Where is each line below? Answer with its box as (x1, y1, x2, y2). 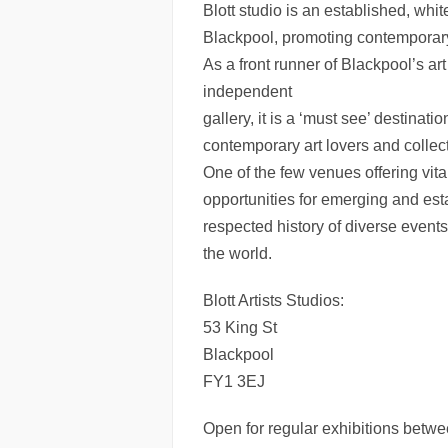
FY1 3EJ (203, 373, 265, 390)
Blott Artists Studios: (203, 292, 344, 309)
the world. (203, 245, 272, 262)
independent (203, 83, 292, 100)
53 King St (203, 319, 277, 336)
